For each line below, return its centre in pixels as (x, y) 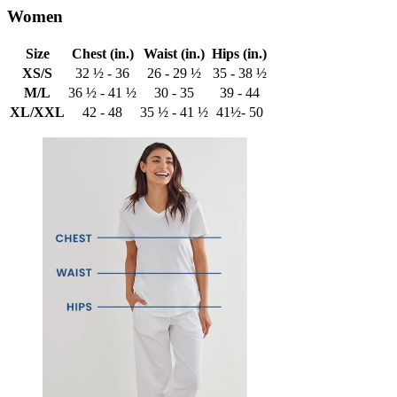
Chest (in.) (102, 53)
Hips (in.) (239, 53)
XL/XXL (37, 112)
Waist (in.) (174, 53)
